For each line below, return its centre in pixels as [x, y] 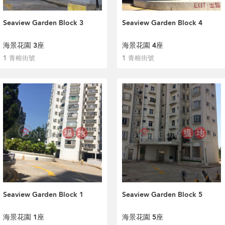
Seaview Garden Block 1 [43, 195]
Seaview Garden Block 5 [162, 195]
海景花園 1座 [24, 217]
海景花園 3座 [24, 45]
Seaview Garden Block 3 [43, 23]
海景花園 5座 [143, 217]
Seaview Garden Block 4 [162, 23]
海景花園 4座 [143, 45]
